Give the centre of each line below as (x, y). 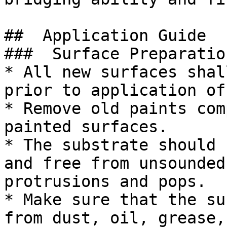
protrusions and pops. (105, 181)
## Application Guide (110, 35)
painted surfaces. (86, 127)
